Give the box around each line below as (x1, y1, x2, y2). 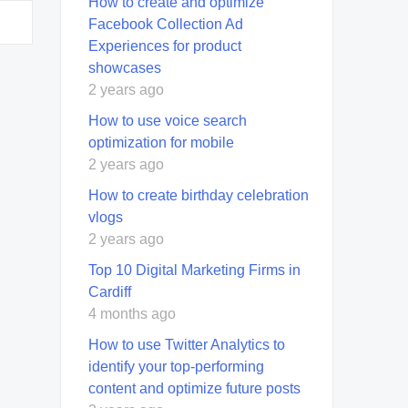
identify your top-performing (88, 358, 264, 374)
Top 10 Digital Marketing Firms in (88, 261, 301, 278)
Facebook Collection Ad (88, 15, 243, 32)
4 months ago (88, 305, 176, 321)
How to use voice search (88, 112, 247, 128)
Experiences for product (88, 37, 241, 54)
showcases (88, 59, 161, 76)
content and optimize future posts (88, 380, 301, 396)
